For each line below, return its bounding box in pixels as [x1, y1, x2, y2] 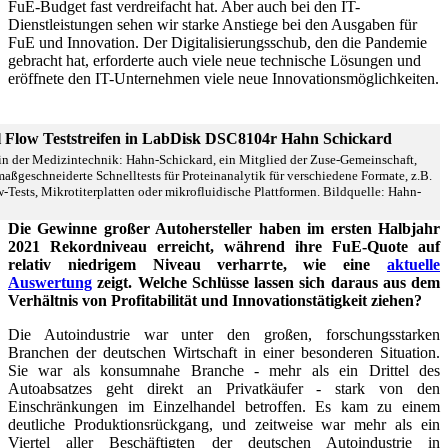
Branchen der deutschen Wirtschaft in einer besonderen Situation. [8, 343, 440, 361]
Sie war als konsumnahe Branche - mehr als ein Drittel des [8, 361, 440, 379]
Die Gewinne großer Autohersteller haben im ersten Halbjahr [8, 219, 440, 237]
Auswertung [8, 273, 92, 291]
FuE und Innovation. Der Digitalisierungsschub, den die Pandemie [8, 33, 427, 51]
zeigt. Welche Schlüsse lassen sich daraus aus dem [92, 273, 440, 291]
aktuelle [387, 255, 440, 273]
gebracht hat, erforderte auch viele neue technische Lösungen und [8, 51, 421, 69]
